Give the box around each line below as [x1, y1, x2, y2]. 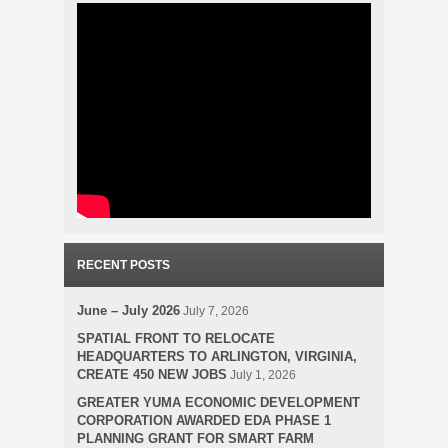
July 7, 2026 [183, 304, 249, 318]
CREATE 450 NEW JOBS [77, 367, 227, 382]
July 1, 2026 [230, 368, 296, 382]
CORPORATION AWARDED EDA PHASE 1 [77, 413, 331, 428]
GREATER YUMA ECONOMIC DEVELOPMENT [77, 395, 360, 410]
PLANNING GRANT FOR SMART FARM [77, 431, 314, 446]
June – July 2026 [77, 303, 180, 318]
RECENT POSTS [77, 258, 170, 272]
